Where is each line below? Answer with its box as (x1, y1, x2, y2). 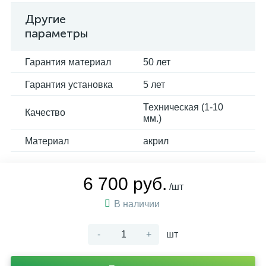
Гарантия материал (25, 57, 111, 67)
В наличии (113, 199, 162, 209)
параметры (25, 27, 88, 40)
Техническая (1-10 (143, 102, 223, 112)
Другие (25, 12, 66, 26)
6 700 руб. (83, 174, 167, 194)
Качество (25, 107, 65, 118)
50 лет (143, 57, 170, 67)
